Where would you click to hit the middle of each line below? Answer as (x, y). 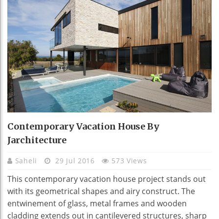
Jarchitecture (37, 140)
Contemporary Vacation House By (83, 127)
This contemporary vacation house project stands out (107, 179)
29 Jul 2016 (75, 161)
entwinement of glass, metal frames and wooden (97, 204)
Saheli (27, 161)
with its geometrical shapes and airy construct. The (101, 191)
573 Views (129, 161)
